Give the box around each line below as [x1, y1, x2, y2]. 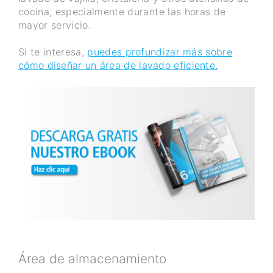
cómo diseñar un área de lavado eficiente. [18, 59, 218, 72]
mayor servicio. [18, 19, 91, 32]
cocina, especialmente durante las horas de [18, 5, 226, 18]
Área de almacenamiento [18, 251, 166, 266]
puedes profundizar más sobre [87, 46, 232, 58]
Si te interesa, [18, 46, 88, 58]
